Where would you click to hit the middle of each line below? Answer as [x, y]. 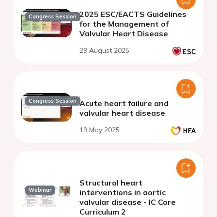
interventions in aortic [123, 193]
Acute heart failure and [124, 103]
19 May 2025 [100, 130]
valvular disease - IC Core [128, 202]
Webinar [40, 190]
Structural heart [111, 183]
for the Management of [124, 24]
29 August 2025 [104, 51]
